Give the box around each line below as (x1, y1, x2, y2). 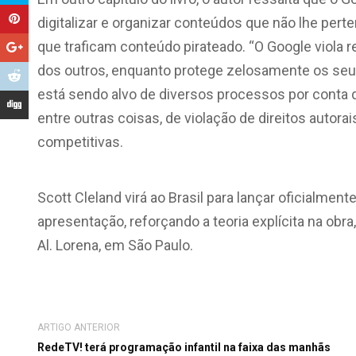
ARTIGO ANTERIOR (37, 322, 120, 333)
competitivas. (37, 133, 123, 150)
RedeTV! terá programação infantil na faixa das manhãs (37, 341, 331, 354)
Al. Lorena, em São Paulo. (37, 237, 193, 253)
